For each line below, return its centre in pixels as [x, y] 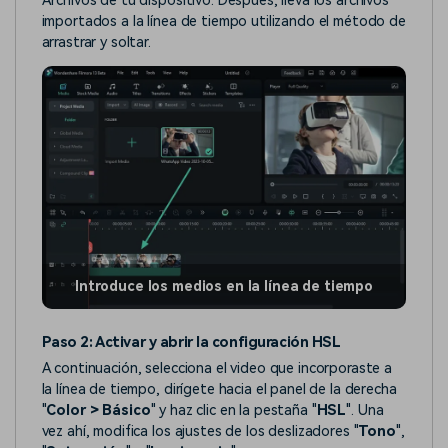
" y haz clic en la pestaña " [233, 410]
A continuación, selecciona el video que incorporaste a [217, 368]
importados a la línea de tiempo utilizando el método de [223, 22]
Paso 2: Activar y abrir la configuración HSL [191, 343]
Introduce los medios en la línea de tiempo [224, 285]
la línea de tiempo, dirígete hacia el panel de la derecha [219, 389]
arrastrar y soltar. [96, 43]
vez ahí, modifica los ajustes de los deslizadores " [200, 431]
